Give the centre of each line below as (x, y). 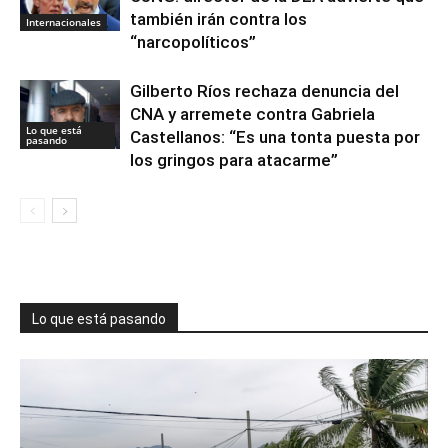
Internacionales (63, 21)
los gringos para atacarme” (234, 159)
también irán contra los (218, 18)
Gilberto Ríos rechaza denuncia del (264, 90)
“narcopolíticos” (193, 41)
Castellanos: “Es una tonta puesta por (275, 136)
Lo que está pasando (99, 318)
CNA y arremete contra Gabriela (252, 113)
